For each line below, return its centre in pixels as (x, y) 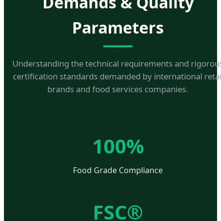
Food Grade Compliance (118, 170)
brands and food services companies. (118, 89)
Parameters (118, 27)
